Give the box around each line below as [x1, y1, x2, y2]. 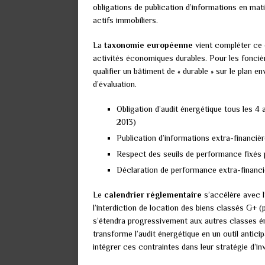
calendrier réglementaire [104, 190, 202, 200]
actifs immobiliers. [93, 15, 158, 25]
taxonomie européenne [104, 40, 193, 50]
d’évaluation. [93, 79, 137, 89]
